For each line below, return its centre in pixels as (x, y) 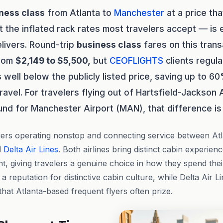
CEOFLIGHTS (136, 60)
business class (109, 45)
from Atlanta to (79, 13)
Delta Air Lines (31, 149)
